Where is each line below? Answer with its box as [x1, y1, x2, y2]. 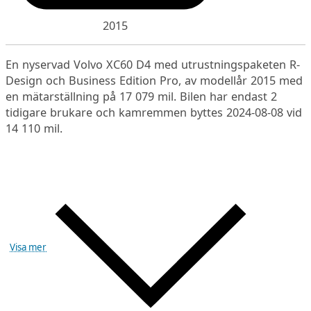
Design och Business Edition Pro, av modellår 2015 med [6, 72, 303, 88]
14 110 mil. [6, 120, 63, 136]
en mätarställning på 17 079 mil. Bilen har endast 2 [6, 88, 278, 104]
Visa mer [10, 240, 47, 253]
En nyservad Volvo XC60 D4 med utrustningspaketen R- [6, 56, 301, 72]
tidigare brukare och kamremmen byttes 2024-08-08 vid [6, 104, 303, 120]
